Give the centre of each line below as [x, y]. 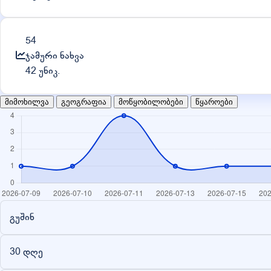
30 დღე [26, 251]
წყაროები [214, 102]
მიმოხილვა [27, 102]
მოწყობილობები [151, 102]
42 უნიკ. [43, 70]
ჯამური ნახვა [55, 55]
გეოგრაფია [84, 102]
